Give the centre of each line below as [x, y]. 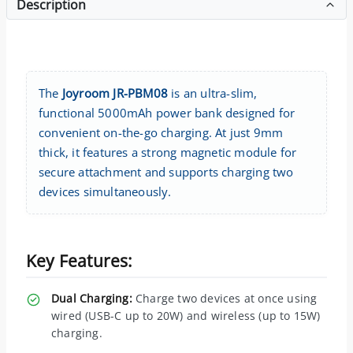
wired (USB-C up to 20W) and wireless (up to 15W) [186, 315]
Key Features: [80, 260]
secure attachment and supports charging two [166, 171]
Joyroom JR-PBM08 [115, 93]
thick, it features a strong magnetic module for [168, 152]
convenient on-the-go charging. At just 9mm [161, 132]
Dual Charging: [92, 298]
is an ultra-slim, [213, 93]
